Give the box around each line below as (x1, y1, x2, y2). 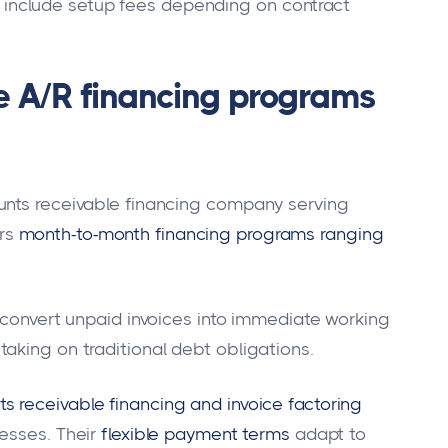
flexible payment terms (101, 423, 290, 444)
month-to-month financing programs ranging (18, 223, 384, 244)
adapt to (294, 423, 367, 444)
